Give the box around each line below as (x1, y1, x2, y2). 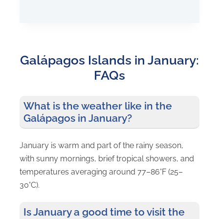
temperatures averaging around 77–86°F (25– (20, 167, 183, 177)
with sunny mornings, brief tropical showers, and (20, 154, 194, 164)
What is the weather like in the (23, 99, 172, 112)
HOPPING (109, 4, 139, 12)
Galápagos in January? (23, 111, 132, 124)
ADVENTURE (109, 10, 151, 18)
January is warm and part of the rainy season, (20, 141, 183, 151)
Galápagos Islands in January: (20, 52, 199, 67)
